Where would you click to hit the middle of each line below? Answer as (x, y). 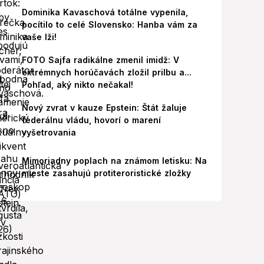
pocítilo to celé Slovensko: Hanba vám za (109, 24)
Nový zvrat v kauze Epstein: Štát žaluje (104, 108)
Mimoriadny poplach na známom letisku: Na (114, 161)
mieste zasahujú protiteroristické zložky (106, 173)
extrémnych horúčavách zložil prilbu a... (106, 72)
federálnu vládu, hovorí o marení (91, 120)
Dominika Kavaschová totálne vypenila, (105, 12)
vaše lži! (39, 37)
